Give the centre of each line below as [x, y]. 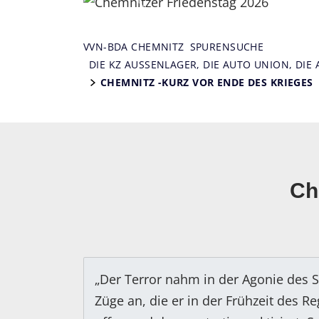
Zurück [162, 11]
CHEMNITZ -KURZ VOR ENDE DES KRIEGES [207, 83]
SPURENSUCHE [227, 47]
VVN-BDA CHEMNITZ [134, 47]
